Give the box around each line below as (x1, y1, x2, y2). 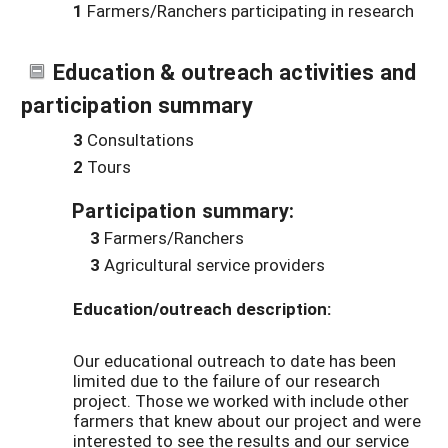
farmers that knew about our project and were (73, 408, 421, 432)
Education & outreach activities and (53, 56, 417, 86)
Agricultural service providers (100, 252, 325, 276)
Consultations (83, 127, 194, 151)
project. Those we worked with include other (73, 388, 409, 412)
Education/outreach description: (73, 297, 331, 321)
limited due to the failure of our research (73, 368, 380, 392)
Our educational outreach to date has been (73, 348, 396, 372)
